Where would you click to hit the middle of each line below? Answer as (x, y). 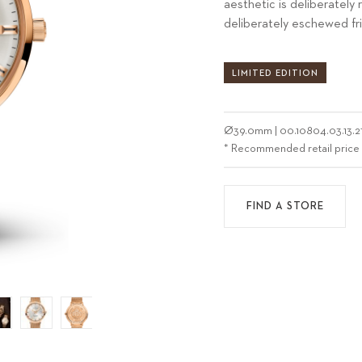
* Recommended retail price (292, 149)
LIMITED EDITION (276, 73)
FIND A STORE (285, 206)
